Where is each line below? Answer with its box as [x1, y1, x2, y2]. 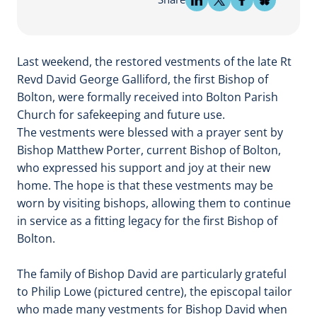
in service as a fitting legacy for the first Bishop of [17, 213, 277, 229]
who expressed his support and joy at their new [17, 160, 270, 176]
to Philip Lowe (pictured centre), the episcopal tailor [17, 284, 292, 300]
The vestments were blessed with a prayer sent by [17, 125, 283, 141]
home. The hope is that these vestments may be [17, 178, 273, 194]
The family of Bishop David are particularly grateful [17, 266, 287, 282]
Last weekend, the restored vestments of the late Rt [17, 54, 292, 70]
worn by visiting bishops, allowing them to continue [17, 195, 291, 212]
